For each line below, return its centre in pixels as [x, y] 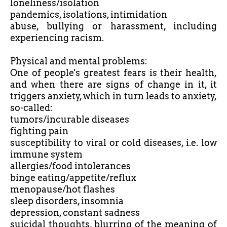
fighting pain [39, 131]
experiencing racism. [57, 38]
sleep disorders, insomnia [67, 201]
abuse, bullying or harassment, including [113, 26]
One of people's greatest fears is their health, [113, 73]
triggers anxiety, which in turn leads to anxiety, [113, 96]
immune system [46, 155]
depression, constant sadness [75, 213]
